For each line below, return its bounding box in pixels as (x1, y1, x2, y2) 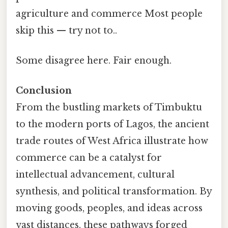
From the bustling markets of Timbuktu (16, 102, 202, 113)
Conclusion (16, 85, 72, 97)
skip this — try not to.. (16, 24, 117, 36)
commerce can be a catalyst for (16, 152, 162, 164)
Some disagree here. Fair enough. (16, 55, 172, 67)
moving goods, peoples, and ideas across (16, 203, 203, 214)
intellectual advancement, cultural (16, 169, 175, 181)
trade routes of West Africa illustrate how (16, 135, 208, 147)
